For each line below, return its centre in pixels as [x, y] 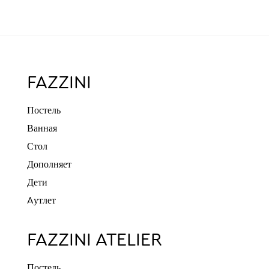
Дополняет [49, 165]
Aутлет [41, 201]
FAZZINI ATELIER [95, 241]
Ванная [42, 129]
